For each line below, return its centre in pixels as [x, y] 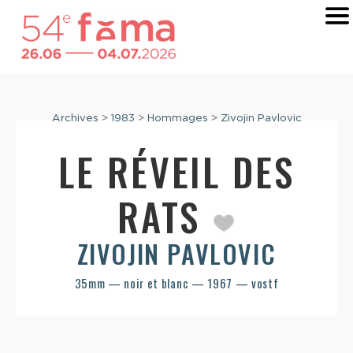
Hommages [177, 118]
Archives [75, 118]
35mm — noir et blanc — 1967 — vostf [176, 283]
